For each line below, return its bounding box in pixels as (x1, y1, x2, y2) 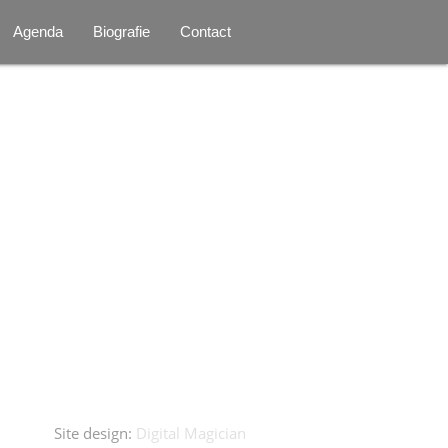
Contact (180, 23, 232, 40)
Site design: (54, 422, 137, 443)
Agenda (13, 23, 64, 40)
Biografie (93, 23, 151, 40)
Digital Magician (136, 422, 247, 443)
